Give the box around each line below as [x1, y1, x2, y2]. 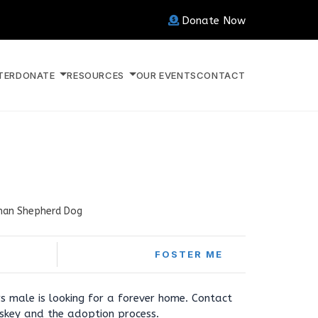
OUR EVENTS [136, 69, 197, 81]
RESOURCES [67, 69, 127, 81]
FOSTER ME [155, 248, 223, 260]
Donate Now [182, 14, 246, 27]
